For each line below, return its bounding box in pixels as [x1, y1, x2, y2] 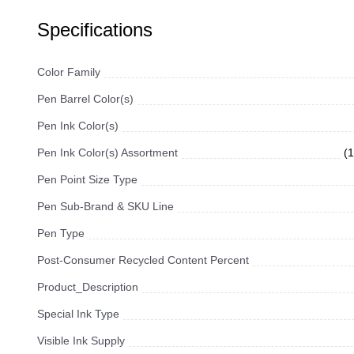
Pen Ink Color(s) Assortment [37, 146, 178, 160]
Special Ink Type [37, 307, 119, 321]
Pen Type [37, 227, 85, 240]
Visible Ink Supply [37, 334, 125, 348]
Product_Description [37, 281, 138, 294]
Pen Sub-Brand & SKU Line [37, 200, 174, 213]
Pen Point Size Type [37, 173, 137, 186]
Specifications [37, 19, 153, 41]
